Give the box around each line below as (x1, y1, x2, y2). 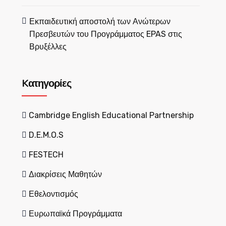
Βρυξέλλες (29, 42, 67, 51)
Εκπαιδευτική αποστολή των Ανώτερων (29, 17, 171, 26)
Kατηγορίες (21, 77, 71, 90)
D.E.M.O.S (28, 130, 64, 140)
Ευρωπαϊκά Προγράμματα (28, 209, 122, 218)
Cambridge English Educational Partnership (28, 110, 194, 120)
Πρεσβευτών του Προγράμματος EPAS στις (29, 29, 183, 39)
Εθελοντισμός (28, 189, 78, 199)
